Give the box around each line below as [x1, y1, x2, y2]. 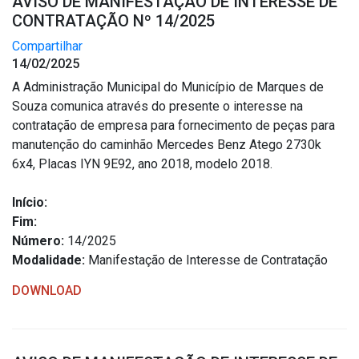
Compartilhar [12, 38, 83, 54]
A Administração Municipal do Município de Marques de [12, 79, 324, 95]
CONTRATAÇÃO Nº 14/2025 [12, 11, 215, 30]
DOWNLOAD [12, 283, 82, 298]
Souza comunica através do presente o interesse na [12, 99, 303, 114]
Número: [12, 233, 64, 248]
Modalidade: [12, 252, 85, 268]
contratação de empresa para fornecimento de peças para [12, 118, 335, 133]
